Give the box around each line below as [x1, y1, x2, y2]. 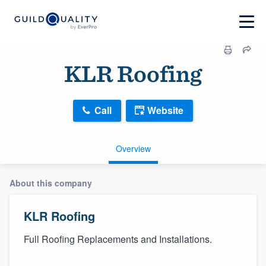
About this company [9, 176, 92, 189]
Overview [115, 142, 151, 154]
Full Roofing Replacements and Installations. [24, 232, 212, 246]
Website [147, 103, 183, 118]
